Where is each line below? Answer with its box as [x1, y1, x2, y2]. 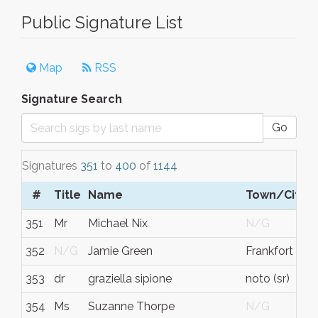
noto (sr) [246, 272, 290, 285]
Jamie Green [88, 244, 153, 258]
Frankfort [246, 244, 293, 258]
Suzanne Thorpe [88, 300, 175, 313]
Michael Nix [88, 216, 148, 230]
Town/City [246, 188, 306, 202]
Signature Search [21, 92, 122, 106]
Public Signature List [21, 12, 182, 33]
